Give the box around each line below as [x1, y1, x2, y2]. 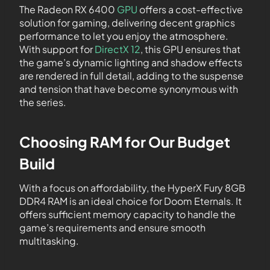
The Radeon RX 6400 [19, 3, 117, 16]
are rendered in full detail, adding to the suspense [19, 69, 243, 82]
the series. [19, 96, 66, 108]
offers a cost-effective [137, 3, 243, 16]
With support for [19, 43, 95, 55]
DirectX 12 [95, 43, 140, 55]
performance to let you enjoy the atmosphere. [19, 30, 228, 42]
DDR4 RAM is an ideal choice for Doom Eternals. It [19, 195, 242, 207]
